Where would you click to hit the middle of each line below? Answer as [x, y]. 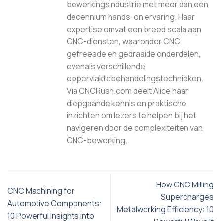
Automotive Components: [55, 203]
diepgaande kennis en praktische [127, 103]
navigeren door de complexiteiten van [135, 128]
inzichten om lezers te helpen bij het [131, 116]
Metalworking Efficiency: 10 [165, 209]
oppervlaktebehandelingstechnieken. [135, 79]
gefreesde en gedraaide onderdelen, [134, 54]
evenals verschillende [106, 66]
